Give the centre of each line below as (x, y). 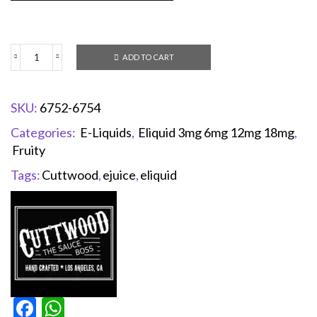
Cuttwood (70, 174)
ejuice (119, 174)
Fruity (29, 150)
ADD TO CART (148, 57)
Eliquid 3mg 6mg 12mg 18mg (216, 132)
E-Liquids (106, 132)
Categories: (44, 132)
